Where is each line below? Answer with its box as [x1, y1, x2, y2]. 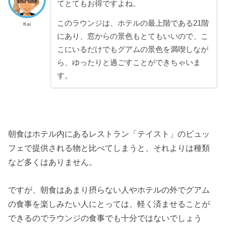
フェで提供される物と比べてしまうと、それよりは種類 [8, 143, 210, 153]
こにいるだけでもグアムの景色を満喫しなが [56, 45, 208, 54]
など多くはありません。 [8, 157, 97, 167]
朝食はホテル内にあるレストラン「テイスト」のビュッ [8, 129, 210, 139]
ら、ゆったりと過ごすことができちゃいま [56, 59, 201, 67]
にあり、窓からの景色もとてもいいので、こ [56, 32, 208, 41]
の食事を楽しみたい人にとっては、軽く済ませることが [8, 199, 210, 208]
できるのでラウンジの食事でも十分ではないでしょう [8, 213, 202, 222]
